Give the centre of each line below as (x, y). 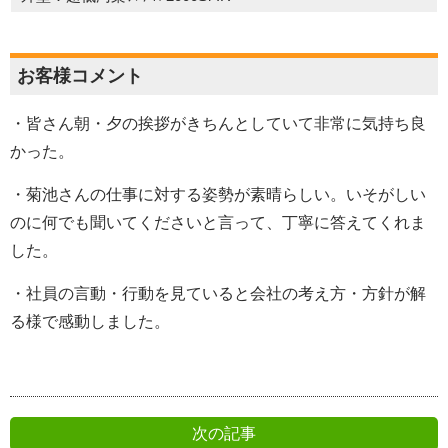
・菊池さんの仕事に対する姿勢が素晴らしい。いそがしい (218, 194)
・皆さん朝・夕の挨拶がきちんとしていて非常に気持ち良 (218, 123)
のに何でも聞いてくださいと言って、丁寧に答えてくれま (218, 222)
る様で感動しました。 (90, 321)
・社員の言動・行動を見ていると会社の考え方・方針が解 (218, 293)
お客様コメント (80, 76)
